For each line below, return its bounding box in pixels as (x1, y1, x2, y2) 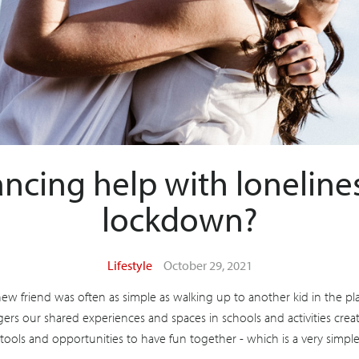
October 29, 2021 (163, 257, 252, 274)
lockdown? (102, 196, 257, 241)
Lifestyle (107, 257, 152, 274)
